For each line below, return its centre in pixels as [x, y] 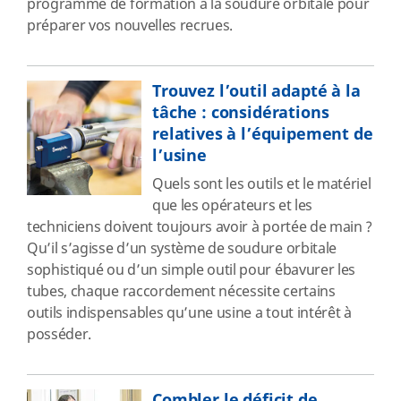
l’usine [179, 156]
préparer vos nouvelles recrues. [130, 26]
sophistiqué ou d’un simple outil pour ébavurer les [191, 270]
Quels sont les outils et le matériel [262, 184]
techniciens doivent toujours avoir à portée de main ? [200, 227]
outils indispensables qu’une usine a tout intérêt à [189, 313]
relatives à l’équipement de [263, 134]
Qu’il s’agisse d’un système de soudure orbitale [182, 249]
